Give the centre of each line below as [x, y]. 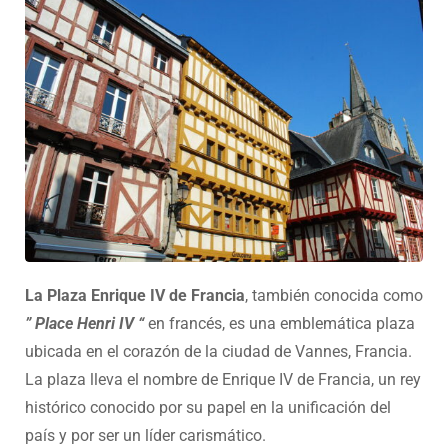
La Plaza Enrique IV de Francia [135, 295]
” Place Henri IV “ [84, 323]
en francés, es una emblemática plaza [281, 323]
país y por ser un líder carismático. [145, 435]
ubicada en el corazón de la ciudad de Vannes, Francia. [218, 351]
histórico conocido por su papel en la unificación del [208, 407]
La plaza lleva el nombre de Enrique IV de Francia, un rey [223, 379]
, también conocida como [334, 295]
